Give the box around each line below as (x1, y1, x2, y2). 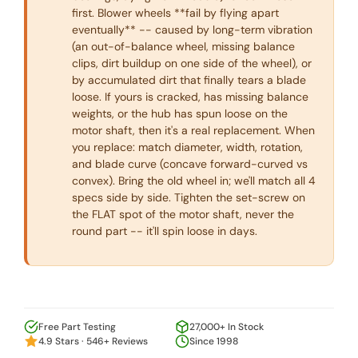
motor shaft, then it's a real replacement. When (72, 123, 315, 138)
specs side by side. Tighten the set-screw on (72, 190, 305, 205)
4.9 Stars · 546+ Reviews (38, 335, 148, 348)
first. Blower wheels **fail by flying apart (72, 6, 279, 21)
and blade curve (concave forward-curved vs (72, 157, 308, 172)
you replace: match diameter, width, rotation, (72, 140, 303, 155)
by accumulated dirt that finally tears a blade (72, 73, 306, 88)
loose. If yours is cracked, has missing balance (72, 89, 308, 105)
